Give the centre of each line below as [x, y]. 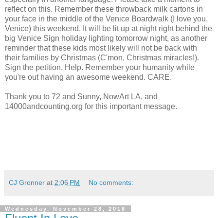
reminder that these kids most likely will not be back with [101, 48]
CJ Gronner [27, 183]
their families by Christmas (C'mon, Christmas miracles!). [102, 58]
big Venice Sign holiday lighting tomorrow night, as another [106, 38]
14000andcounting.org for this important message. [91, 107]
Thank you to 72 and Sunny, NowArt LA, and [81, 97]
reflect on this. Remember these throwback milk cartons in [104, 9]
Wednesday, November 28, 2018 [65, 209]
